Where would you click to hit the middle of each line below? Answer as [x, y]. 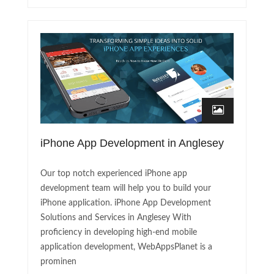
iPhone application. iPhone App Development [126, 203]
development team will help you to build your [126, 189]
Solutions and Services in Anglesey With [116, 218]
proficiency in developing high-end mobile [119, 233]
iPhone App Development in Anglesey [132, 143]
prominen [58, 262]
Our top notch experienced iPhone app [114, 174]
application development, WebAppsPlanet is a [126, 247]
